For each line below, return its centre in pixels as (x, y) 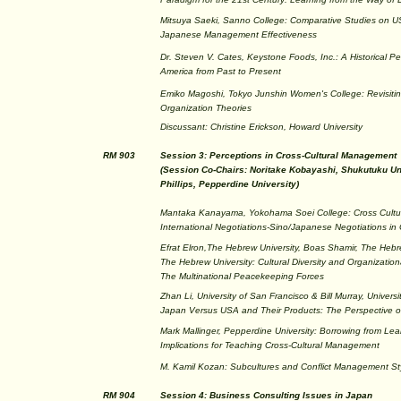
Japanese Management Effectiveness (239, 34)
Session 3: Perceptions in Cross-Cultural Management (278, 155)
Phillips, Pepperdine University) (230, 184)
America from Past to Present (221, 71)
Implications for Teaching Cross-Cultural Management (270, 345)
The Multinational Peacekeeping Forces (242, 276)
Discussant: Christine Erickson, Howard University (261, 127)
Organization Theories (206, 108)
